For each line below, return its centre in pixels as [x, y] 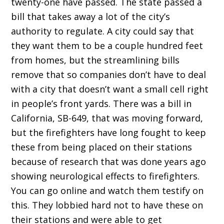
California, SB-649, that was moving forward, [107, 118]
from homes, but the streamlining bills [95, 60]
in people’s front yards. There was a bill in [101, 104]
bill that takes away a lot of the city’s [91, 17]
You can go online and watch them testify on [107, 191]
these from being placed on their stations [102, 147]
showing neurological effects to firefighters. [105, 176]
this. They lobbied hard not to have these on [107, 205]
